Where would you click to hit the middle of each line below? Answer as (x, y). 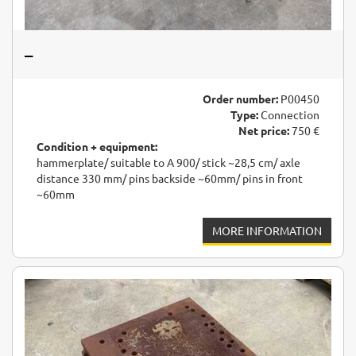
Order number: (240, 99)
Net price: (264, 131)
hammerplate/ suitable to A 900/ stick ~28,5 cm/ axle (168, 163)
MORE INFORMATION (267, 231)
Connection (289, 115)
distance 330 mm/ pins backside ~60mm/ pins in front (170, 178)
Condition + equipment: (97, 147)
